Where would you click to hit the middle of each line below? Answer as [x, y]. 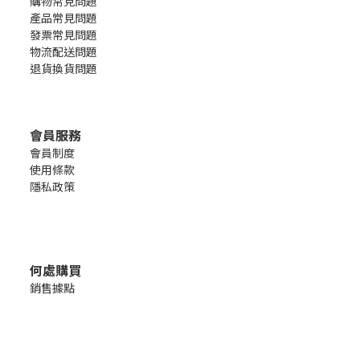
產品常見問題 [63, 18]
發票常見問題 [63, 35]
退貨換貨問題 [63, 69]
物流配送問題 [63, 52]
